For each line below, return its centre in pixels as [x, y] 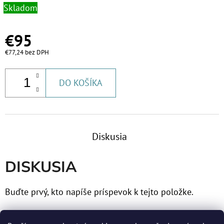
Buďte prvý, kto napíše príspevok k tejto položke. [99, 191]
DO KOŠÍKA [81, 82]
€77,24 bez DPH [27, 52]
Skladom [20, 7]
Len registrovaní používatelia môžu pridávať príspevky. [111, 216]
